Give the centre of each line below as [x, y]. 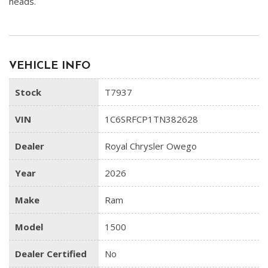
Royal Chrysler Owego [151, 146]
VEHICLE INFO [50, 66]
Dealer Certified [51, 254]
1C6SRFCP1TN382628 [151, 119]
